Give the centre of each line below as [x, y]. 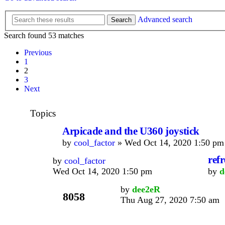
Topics [43, 113]
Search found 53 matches [44, 35]
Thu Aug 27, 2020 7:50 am [170, 200]
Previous [38, 52]
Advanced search [165, 19]
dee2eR [146, 189]
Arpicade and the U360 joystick [131, 131]
